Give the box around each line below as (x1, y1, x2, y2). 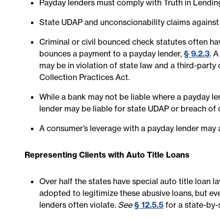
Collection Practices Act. (39, 72, 130, 82)
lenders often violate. (39, 200, 118, 210)
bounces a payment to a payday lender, (39, 49, 184, 58)
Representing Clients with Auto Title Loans (25, 150, 190, 160)
